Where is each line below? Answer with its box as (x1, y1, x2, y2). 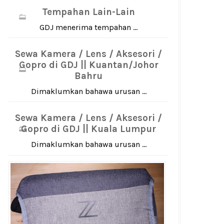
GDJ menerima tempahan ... (39, 22, 137, 32)
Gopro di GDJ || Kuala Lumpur (21, 123, 156, 135)
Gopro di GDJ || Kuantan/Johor (18, 59, 158, 70)
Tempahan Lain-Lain (42, 6, 135, 17)
